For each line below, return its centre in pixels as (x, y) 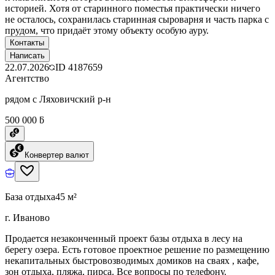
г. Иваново (27, 217)
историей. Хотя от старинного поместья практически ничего (133, 8)
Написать (27, 55)
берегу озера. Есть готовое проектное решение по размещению (137, 249)
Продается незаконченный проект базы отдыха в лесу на (124, 238)
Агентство (27, 78)
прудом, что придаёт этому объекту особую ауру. (107, 30)
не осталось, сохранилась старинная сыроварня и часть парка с (137, 19)
